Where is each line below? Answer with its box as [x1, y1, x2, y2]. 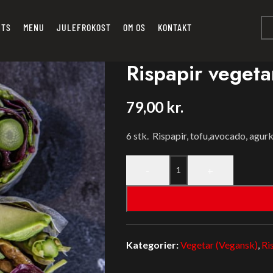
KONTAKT [158, 21, 193, 34]
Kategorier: [126, 238, 179, 250]
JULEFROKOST [57, 21, 112, 34]
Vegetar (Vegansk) [180, 238, 258, 250]
